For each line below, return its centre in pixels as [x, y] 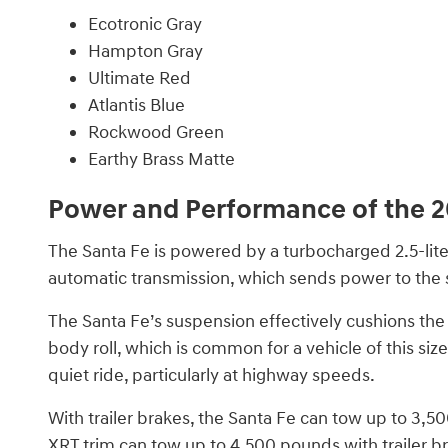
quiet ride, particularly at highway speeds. [211, 375]
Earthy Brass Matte [161, 160]
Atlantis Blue [136, 106]
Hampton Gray [145, 52]
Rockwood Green [156, 133]
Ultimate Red [139, 79]
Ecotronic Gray [145, 25]
